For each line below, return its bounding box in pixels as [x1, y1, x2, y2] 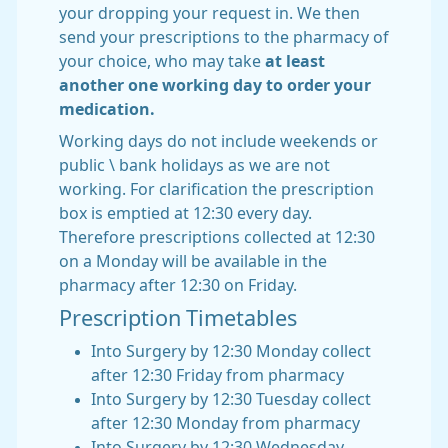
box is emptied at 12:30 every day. [59, 205, 312, 221]
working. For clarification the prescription [59, 181, 374, 197]
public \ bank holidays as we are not [59, 157, 330, 173]
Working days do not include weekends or [59, 133, 378, 149]
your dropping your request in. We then [59, 5, 360, 21]
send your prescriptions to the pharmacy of [59, 29, 389, 45]
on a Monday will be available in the [59, 253, 327, 269]
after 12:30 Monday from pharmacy [91, 415, 360, 431]
